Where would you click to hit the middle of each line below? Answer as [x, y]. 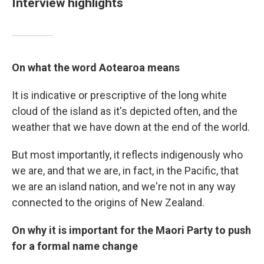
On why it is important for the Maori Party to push [131, 230]
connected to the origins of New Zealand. [108, 202]
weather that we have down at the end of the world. [131, 127]
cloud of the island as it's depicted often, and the [125, 111]
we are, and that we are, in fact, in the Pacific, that [125, 171]
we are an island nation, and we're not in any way [124, 187]
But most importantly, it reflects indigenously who [127, 155]
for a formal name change [75, 246]
